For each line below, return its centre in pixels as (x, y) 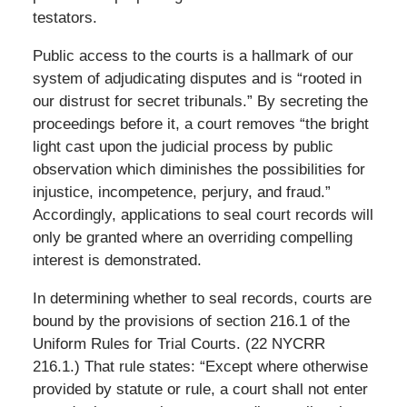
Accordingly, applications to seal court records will (203, 214)
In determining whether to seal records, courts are (202, 298)
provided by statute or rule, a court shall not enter (200, 389)
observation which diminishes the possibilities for (199, 169)
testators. (65, 17)
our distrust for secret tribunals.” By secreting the (200, 101)
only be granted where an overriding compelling (192, 237)
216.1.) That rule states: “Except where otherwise (200, 366)
